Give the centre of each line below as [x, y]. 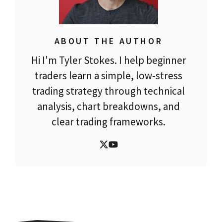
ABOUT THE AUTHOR [109, 41]
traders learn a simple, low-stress [109, 76]
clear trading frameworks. [109, 122]
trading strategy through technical [109, 91]
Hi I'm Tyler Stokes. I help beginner [109, 60]
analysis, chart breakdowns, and [109, 107]
